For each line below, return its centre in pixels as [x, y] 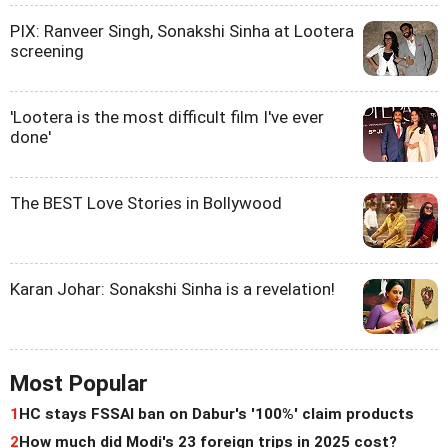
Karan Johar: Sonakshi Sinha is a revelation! [172, 288]
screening [47, 50]
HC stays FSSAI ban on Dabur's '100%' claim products [216, 413]
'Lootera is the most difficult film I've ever [167, 116]
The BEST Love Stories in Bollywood [146, 202]
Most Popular [79, 383]
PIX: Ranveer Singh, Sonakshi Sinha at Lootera [182, 30]
